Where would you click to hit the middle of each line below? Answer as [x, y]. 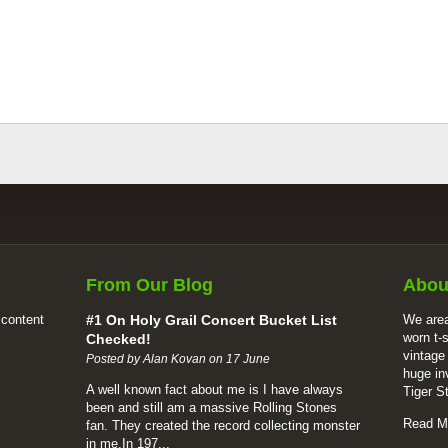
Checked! [118, 339]
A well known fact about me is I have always [214, 389]
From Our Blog [149, 285]
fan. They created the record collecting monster [223, 425]
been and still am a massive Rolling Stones [211, 407]
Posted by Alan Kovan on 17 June [178, 359]
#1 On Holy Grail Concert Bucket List [211, 320]
